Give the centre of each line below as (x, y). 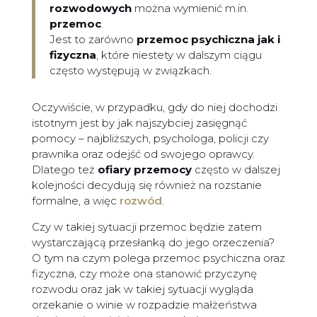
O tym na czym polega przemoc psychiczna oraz (158, 258)
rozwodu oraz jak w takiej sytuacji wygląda (142, 289)
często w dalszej (236, 170)
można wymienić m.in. (190, 8)
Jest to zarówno (93, 40)
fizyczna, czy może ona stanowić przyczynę (144, 274)
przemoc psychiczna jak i (208, 40)
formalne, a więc (75, 201)
